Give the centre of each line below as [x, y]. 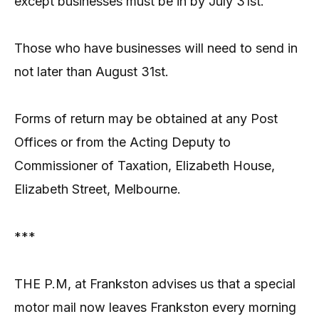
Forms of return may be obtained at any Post [146, 119]
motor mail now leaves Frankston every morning [155, 308]
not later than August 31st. [91, 71]
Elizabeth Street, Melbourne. [98, 189]
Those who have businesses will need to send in [156, 48]
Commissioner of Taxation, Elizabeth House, [145, 166]
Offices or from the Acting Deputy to [122, 142]
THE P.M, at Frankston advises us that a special [155, 284]
